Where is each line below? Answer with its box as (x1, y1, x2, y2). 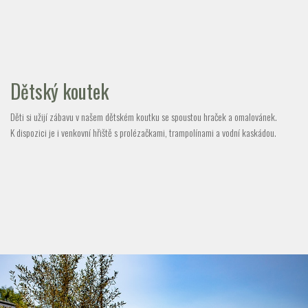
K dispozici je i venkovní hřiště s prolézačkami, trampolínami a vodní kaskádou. (10, 125, 276, 140)
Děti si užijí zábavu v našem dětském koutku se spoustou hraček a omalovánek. (10, 109, 277, 124)
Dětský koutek (10, 77, 109, 106)
